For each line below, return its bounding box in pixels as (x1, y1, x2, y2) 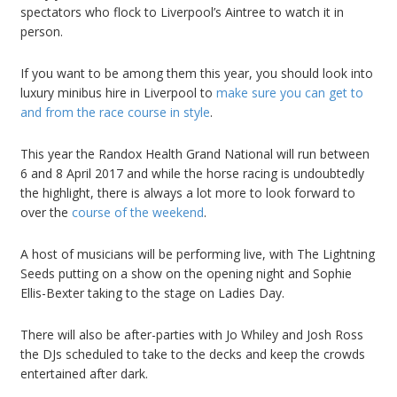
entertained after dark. (20, 364, 148, 382)
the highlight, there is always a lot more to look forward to (20, 183, 355, 201)
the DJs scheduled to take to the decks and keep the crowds (20, 345, 365, 362)
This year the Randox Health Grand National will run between (20, 144, 370, 162)
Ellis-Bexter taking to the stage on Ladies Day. (20, 284, 284, 301)
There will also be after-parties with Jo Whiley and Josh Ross (20, 325, 363, 343)
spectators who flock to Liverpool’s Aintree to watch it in (20, 3, 344, 20)
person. (20, 22, 63, 40)
